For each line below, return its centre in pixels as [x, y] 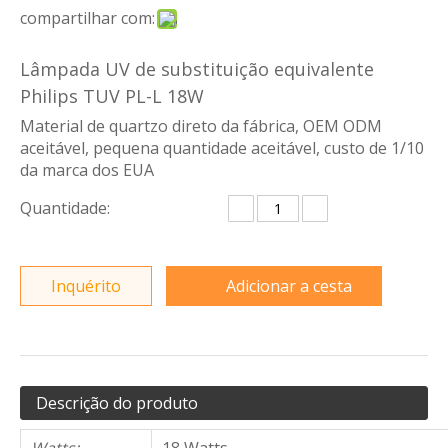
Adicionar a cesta [289, 286]
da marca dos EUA [87, 170]
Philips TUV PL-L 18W [114, 96]
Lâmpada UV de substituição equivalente [197, 69]
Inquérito [86, 286]
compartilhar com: [87, 18]
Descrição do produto [117, 403]
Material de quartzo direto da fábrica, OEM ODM [201, 126]
